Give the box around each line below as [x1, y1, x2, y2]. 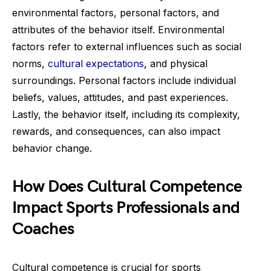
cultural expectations [48, 57, 144, 70]
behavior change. [12, 142, 92, 154]
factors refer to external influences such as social [12, 41, 241, 53]
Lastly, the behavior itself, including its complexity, [12, 108, 240, 120]
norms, [12, 57, 48, 70]
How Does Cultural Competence [12, 177, 243, 197]
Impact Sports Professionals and [12, 198, 240, 218]
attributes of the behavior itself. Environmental [12, 24, 224, 36]
